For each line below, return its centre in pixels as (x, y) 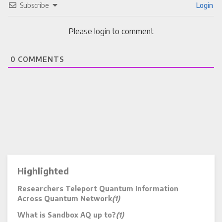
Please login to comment (111, 31)
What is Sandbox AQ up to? (67, 215)
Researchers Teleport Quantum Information (98, 189)
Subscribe (34, 5)
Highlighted (43, 171)
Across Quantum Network (65, 198)
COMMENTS (40, 59)
